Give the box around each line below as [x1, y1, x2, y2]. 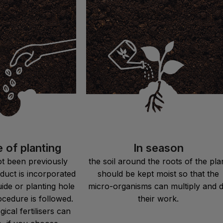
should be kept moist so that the [98, 168, 220, 179]
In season [133, 141, 184, 154]
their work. [138, 193, 179, 204]
